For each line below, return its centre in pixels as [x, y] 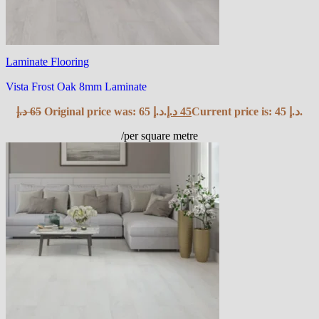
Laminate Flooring [47, 61]
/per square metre [159, 135]
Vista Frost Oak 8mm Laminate [76, 86]
